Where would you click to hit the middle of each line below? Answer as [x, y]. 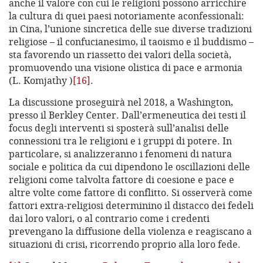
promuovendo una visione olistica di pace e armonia [126, 68]
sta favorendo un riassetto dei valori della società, [120, 55]
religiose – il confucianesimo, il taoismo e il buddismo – [131, 42]
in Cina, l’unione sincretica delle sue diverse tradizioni [130, 29]
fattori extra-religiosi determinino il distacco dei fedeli [131, 206]
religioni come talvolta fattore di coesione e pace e [122, 180]
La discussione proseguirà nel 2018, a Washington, [121, 102]
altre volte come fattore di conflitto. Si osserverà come [131, 193]
